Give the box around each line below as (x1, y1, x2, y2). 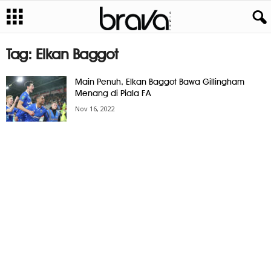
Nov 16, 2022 (75, 104, 115, 113)
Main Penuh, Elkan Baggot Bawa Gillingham (75, 77, 244, 87)
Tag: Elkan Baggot (6, 45, 119, 63)
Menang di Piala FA (75, 88, 151, 98)
